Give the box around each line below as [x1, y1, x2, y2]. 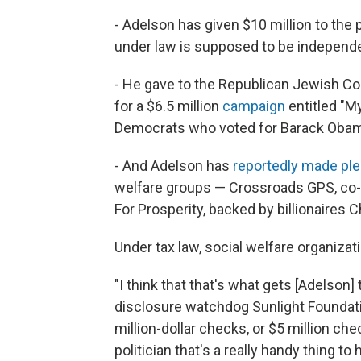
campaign [222, 98, 285, 114]
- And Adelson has [114, 157, 233, 174]
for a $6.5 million [114, 98, 222, 114]
